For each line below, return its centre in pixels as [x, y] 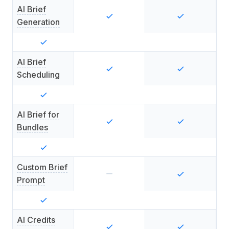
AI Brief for [38, 114]
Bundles [32, 127]
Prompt [31, 180]
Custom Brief [42, 167]
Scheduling [38, 75]
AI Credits [36, 220]
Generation [38, 22]
